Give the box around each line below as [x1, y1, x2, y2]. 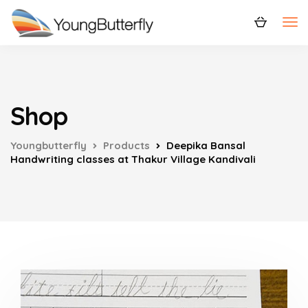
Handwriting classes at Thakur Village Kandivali [10, 153, 256, 166]
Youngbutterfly [10, 139, 87, 152]
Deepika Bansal [166, 139, 245, 152]
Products [103, 139, 150, 152]
